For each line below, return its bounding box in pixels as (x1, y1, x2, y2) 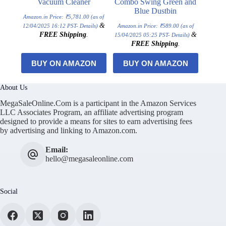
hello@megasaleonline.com (45, 154, 133, 163)
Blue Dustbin (134, 7, 177, 16)
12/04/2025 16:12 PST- (22, 23, 80, 29)
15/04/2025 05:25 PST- (114, 32, 172, 38)
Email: (45, 145, 68, 154)
